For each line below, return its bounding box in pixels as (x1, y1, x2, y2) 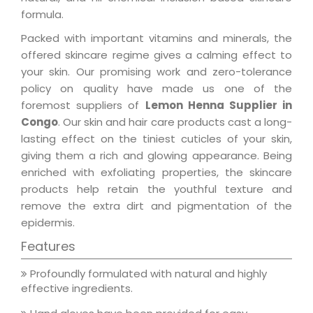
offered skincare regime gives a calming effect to (21, 48, 292, 63)
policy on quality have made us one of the (21, 81, 292, 96)
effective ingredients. (21, 281, 133, 296)
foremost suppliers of (21, 98, 145, 113)
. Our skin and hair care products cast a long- (58, 115, 292, 130)
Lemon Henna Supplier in (145, 98, 292, 113)
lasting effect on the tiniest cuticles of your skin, (21, 131, 292, 147)
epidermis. (21, 215, 75, 231)
